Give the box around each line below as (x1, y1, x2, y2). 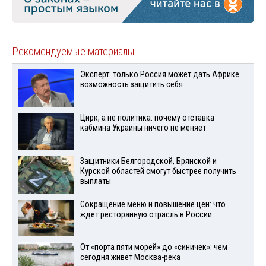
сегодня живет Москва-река (80, 252, 180, 263)
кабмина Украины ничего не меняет (80, 122, 206, 133)
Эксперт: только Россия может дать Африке (80, 69, 239, 80)
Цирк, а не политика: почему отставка (80, 112, 214, 123)
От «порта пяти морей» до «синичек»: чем (80, 242, 227, 253)
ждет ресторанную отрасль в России (80, 209, 212, 220)
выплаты (80, 176, 111, 186)
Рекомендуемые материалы (12, 45, 135, 59)
